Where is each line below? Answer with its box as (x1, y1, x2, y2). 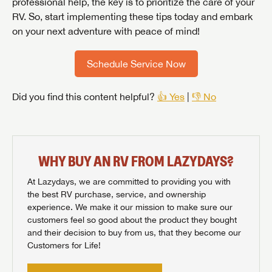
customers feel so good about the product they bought (27, 214, 237, 225)
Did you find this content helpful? (12, 91, 157, 103)
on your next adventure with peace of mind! (12, 25, 200, 37)
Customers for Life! (27, 240, 101, 251)
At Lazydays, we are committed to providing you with (27, 176, 231, 187)
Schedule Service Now (86, 58, 186, 70)
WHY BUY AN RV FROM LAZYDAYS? (38, 152, 234, 171)
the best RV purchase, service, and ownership (27, 189, 206, 200)
